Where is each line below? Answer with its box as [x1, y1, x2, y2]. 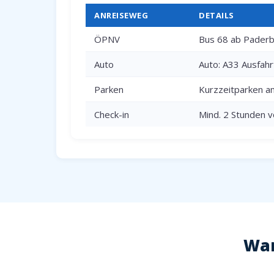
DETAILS [199, 10, 234, 21]
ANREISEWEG [94, 10, 149, 21]
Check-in [94, 108, 129, 120]
